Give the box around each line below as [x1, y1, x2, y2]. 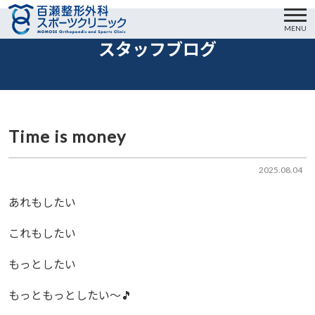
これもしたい [8, 226, 76, 240]
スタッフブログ [98, 39, 217, 59]
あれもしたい [8, 195, 76, 209]
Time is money [8, 126, 126, 146]
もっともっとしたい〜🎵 [8, 288, 132, 302]
